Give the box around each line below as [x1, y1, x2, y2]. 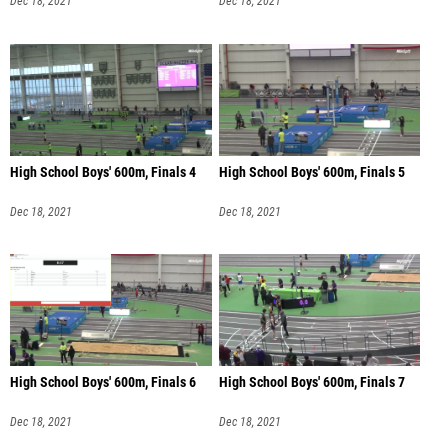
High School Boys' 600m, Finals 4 [10, 163, 196, 181]
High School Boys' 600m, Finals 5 [218, 163, 405, 181]
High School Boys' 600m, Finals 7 [218, 374, 405, 392]
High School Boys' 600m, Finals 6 [10, 374, 196, 392]
